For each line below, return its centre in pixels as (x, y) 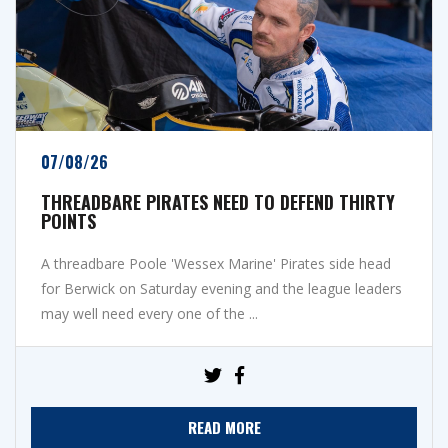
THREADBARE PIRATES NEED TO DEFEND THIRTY (218, 201)
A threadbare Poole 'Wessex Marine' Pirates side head (216, 263)
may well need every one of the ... (149, 313)
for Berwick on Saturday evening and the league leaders (221, 288)
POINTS (68, 220)
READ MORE (224, 426)
